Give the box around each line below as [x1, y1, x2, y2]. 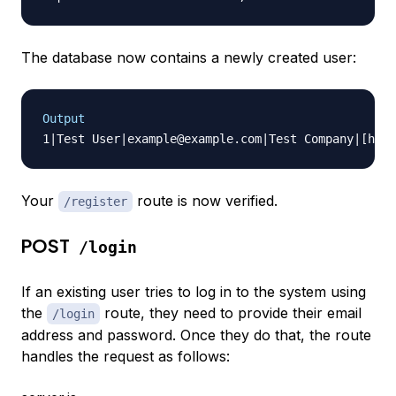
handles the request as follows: [21, 347, 230, 366]
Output [42, 111, 85, 126]
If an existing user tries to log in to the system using [21, 283, 366, 301]
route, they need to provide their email [100, 304, 362, 323]
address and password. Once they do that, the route [21, 326, 371, 345]
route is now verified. [133, 192, 278, 210]
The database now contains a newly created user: [21, 49, 356, 67]
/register [64, 194, 127, 209]
